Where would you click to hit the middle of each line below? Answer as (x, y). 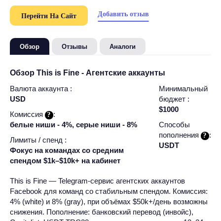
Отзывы (74, 47)
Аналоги (123, 47)
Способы (174, 124)
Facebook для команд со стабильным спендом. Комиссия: (109, 191)
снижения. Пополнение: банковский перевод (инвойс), (102, 212)
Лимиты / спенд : (38, 140)
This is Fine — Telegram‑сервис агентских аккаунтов (97, 181)
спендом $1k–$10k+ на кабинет (65, 160)
